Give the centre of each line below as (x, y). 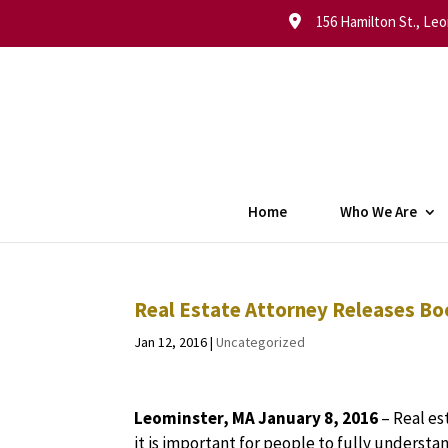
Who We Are (378, 211)
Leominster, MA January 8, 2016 (258, 418)
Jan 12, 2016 (171, 342)
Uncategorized (261, 342)
